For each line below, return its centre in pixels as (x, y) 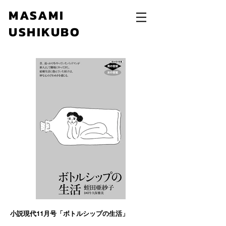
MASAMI (36, 15)
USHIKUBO (44, 32)
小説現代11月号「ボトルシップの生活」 (69, 214)
